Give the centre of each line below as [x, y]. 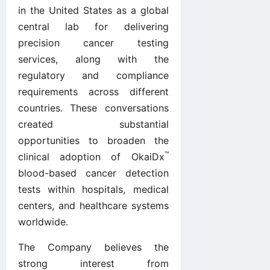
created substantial [93, 124]
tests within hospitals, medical [93, 189]
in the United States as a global [93, 10]
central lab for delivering [93, 26]
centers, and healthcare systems [93, 205]
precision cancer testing [93, 42]
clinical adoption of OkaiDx [91, 156]
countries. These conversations [93, 108]
